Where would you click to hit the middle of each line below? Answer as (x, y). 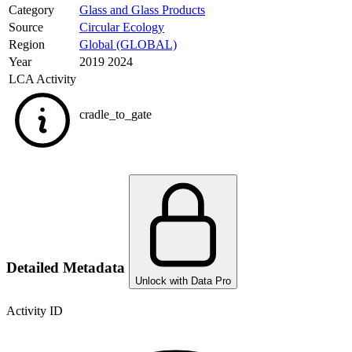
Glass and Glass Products (142, 10)
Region (27, 45)
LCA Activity (42, 79)
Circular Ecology (122, 27)
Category (31, 10)
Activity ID (35, 310)
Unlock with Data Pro (183, 280)
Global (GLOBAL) (128, 45)
